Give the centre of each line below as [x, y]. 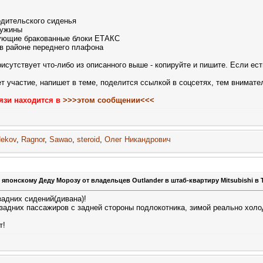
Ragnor [33, 139]
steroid [88, 139]
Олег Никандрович [138, 139]
